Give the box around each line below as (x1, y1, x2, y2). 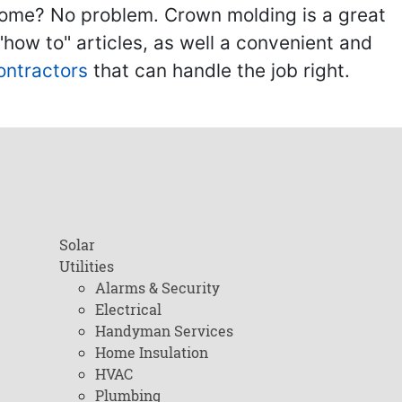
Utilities (58, 257, 114, 275)
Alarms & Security (94, 278, 220, 297)
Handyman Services (94, 321, 233, 340)
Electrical (94, 300, 162, 319)
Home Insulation (94, 343, 208, 362)
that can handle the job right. (88, 59, 350, 82)
